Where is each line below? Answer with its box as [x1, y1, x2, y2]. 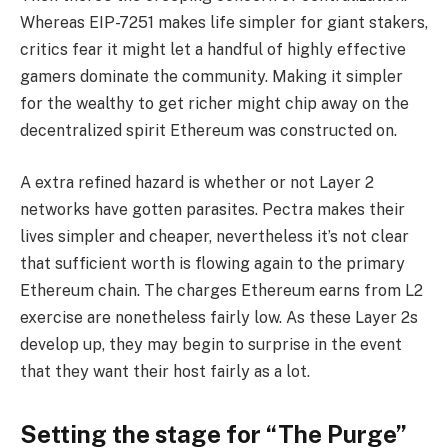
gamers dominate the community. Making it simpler [20, 66, 403, 86]
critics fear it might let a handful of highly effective [20, 39, 406, 59]
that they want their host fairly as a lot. [20, 361, 310, 381]
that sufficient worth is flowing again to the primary [20, 253, 405, 273]
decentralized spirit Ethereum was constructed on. [20, 120, 397, 140]
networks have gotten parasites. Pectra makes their [20, 199, 405, 219]
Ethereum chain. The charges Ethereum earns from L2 [20, 280, 423, 300]
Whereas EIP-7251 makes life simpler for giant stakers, [20, 12, 428, 32]
